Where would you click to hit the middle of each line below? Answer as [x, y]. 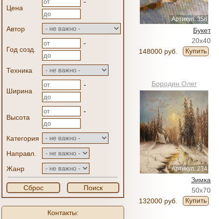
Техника [19, 70]
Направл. [21, 153]
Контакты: [63, 213]
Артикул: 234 [189, 169]
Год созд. [21, 49]
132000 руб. [158, 201]
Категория [23, 138]
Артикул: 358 [189, 19]
